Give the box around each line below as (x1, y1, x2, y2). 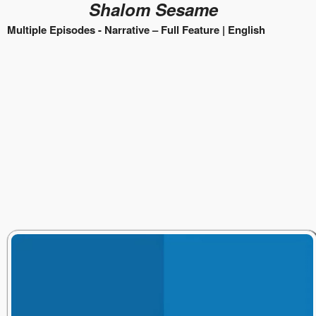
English (228, 21, 265, 37)
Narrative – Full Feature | (104, 21, 228, 37)
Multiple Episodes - (7, 21, 104, 37)
